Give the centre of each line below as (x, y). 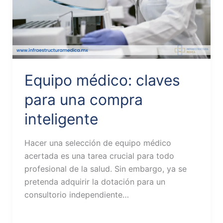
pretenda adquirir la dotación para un (95, 182)
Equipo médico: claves (102, 80)
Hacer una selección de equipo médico (98, 143)
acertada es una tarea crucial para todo (99, 156)
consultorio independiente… (76, 195)
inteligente (61, 119)
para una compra (83, 100)
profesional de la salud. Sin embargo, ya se (105, 169)
